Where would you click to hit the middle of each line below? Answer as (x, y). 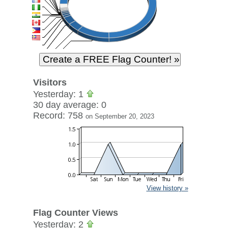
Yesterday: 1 (59, 94)
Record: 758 (59, 116)
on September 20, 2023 (120, 116)
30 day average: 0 (69, 105)
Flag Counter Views (75, 213)
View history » (167, 188)
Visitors (50, 82)
